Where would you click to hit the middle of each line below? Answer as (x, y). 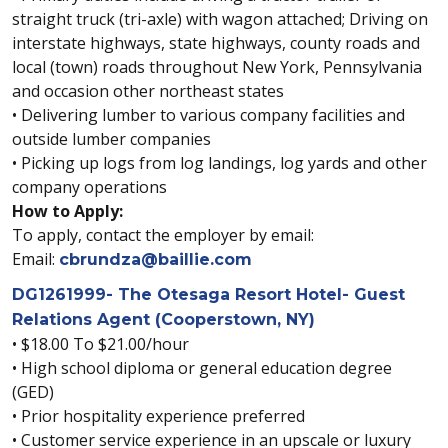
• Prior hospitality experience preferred (158, 416)
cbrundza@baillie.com (155, 259)
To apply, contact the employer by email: (163, 235)
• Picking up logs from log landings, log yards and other (219, 163)
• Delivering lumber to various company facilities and (208, 115)
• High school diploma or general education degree (202, 368)
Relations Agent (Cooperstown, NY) (163, 319)
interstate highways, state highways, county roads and (216, 43)
